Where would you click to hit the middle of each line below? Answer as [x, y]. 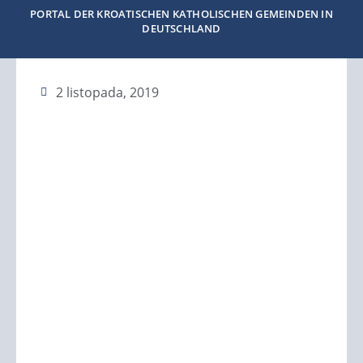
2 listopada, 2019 [107, 92]
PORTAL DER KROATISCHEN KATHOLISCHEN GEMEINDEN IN [181, 13]
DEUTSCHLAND [181, 28]
